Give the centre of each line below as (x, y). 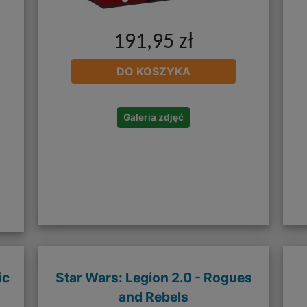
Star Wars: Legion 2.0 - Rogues (153, 278)
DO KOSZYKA (153, 72)
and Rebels (153, 297)
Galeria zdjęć (153, 118)
